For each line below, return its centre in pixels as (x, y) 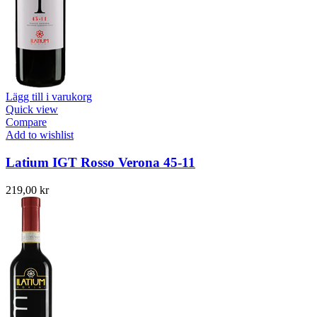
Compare (26, 122)
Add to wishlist (40, 135)
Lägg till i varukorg (49, 97)
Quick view (32, 110)
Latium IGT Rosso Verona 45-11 (100, 163)
